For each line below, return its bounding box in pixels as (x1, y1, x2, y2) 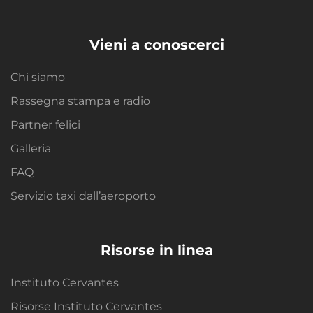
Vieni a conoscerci (89, 36, 224, 54)
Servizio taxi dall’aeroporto (10, 189, 156, 203)
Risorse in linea (100, 242, 213, 259)
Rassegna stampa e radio (10, 94, 150, 108)
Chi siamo (10, 71, 65, 85)
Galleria (10, 142, 51, 156)
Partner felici (10, 118, 80, 132)
